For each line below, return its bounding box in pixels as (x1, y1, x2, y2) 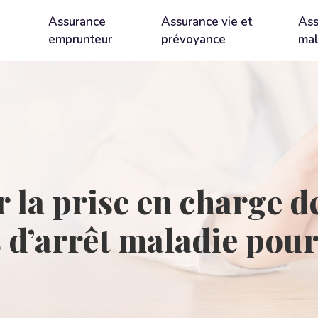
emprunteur (48, 31, 113, 48)
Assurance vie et (161, 13, 253, 30)
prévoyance (161, 31, 226, 48)
